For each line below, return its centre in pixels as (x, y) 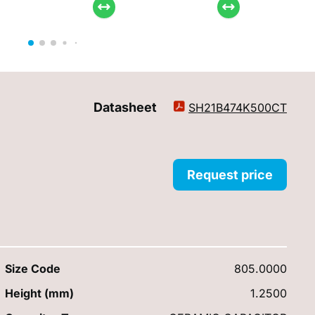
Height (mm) (39, 293)
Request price (230, 175)
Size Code (32, 268)
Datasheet (126, 107)
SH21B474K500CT (237, 107)
